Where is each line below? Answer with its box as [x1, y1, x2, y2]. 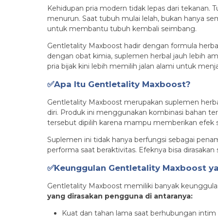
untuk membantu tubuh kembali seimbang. [47, 24, 197, 33]
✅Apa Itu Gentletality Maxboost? [47, 79, 191, 89]
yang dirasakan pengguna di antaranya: [47, 192, 193, 200]
